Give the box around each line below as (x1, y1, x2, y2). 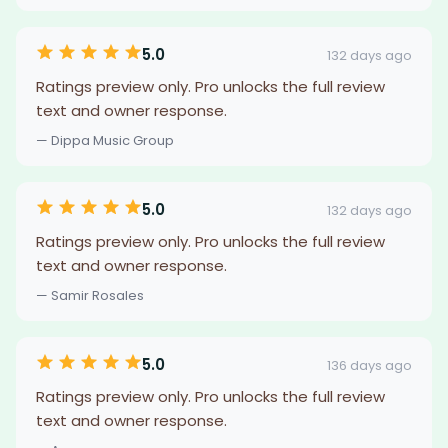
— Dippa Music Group (36, 131, 174, 150)
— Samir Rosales (36, 286, 144, 305)
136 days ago (327, 355, 412, 375)
